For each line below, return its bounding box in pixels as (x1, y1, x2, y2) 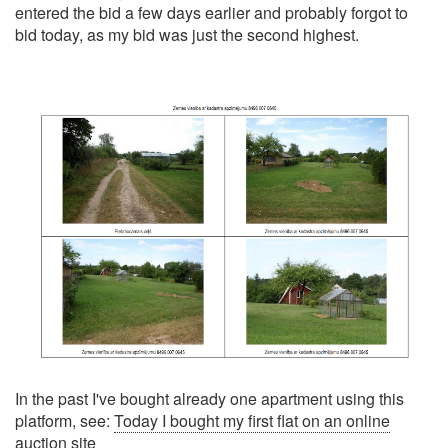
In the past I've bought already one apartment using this (15, 386, 404, 410)
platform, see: (15, 408, 114, 432)
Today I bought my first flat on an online (114, 408, 390, 432)
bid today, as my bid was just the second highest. (15, 23, 359, 46)
